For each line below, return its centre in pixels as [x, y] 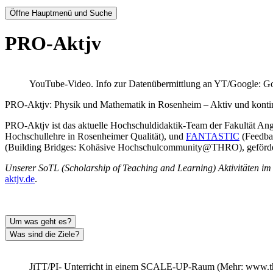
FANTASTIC [213, 136]
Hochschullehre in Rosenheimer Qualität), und [95, 136]
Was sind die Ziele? [44, 235]
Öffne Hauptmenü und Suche [61, 13]
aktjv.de [20, 179]
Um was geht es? [41, 222]
